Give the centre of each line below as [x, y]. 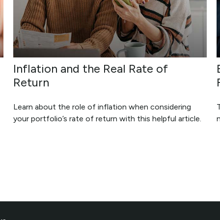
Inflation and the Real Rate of [91, 68]
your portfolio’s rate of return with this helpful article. [108, 118]
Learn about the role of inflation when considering [102, 107]
